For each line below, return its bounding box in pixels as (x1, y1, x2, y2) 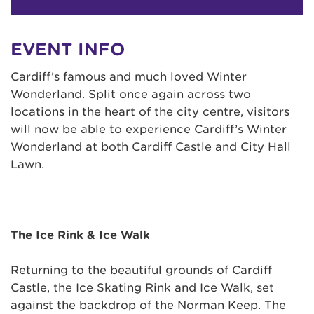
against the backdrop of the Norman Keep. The (11, 299, 286, 313)
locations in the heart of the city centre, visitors (11, 104, 289, 118)
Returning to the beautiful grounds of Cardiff (11, 264, 272, 278)
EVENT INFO (11, 39, 125, 60)
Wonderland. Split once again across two (11, 87, 251, 101)
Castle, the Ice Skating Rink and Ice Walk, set (11, 281, 274, 295)
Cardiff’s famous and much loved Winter (11, 69, 247, 83)
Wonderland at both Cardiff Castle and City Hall (11, 139, 291, 153)
